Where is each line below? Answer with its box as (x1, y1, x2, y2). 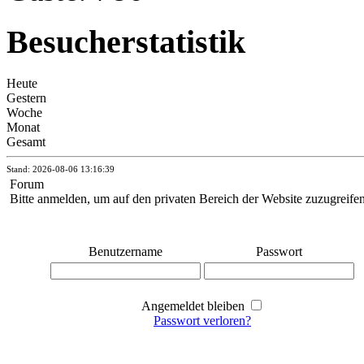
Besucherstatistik (6, 24, 245, 61)
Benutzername (89, 245, 162, 259)
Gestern (6, 91, 46, 106)
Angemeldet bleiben (141, 299, 248, 314)
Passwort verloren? (154, 314, 251, 328)
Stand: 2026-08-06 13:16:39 (6, 164, 115, 175)
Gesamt (6, 135, 45, 149)
